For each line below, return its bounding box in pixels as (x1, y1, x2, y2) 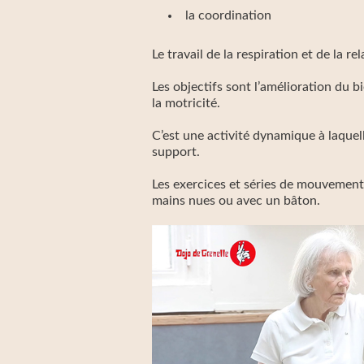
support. (152, 145, 200, 158)
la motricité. (152, 97, 220, 110)
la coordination (185, 9, 271, 22)
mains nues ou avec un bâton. (152, 194, 320, 207)
